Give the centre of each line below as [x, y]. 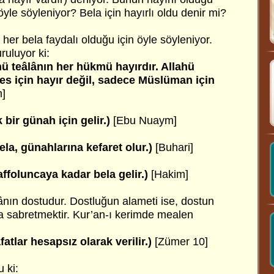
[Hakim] [170, 174]
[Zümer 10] [181, 242]
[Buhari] [174, 147]
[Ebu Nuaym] [145, 120]
